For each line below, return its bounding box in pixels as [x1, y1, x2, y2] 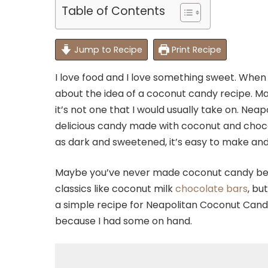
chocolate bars [175, 181, 248, 196]
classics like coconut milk [55, 181, 175, 196]
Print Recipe [169, 43, 222, 56]
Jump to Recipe [71, 43, 142, 56]
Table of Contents [62, 3, 165, 20]
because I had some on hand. [55, 214, 192, 228]
